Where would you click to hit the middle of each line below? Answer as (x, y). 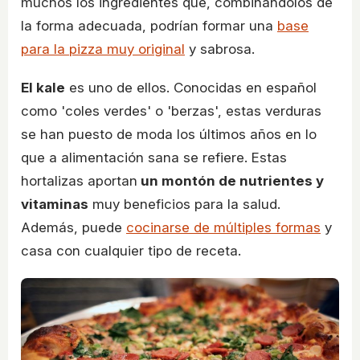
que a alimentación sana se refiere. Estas (154, 158)
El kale (43, 88)
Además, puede (74, 228)
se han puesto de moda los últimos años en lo (169, 135)
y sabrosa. (220, 49)
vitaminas (55, 205)
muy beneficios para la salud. (184, 205)
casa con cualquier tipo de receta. (131, 251)
